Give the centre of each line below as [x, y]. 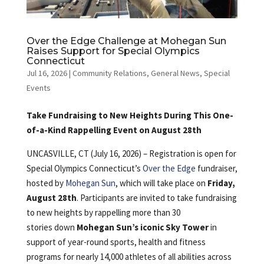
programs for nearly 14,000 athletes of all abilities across [129, 256]
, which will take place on [161, 183]
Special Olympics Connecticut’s [84, 168]
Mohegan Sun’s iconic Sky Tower [142, 227]
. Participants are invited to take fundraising [156, 197]
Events [38, 88]
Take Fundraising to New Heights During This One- [130, 115]
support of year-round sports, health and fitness [116, 242]
